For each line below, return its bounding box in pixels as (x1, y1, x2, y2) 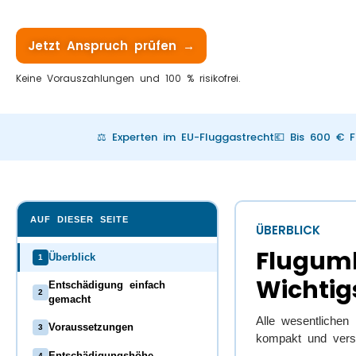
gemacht (48, 293, 91, 305)
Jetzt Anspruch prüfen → (28, 37, 195, 55)
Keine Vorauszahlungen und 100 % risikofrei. (16, 72, 241, 86)
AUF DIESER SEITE (29, 214, 129, 224)
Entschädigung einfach (48, 279, 165, 291)
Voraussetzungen (48, 321, 133, 333)
